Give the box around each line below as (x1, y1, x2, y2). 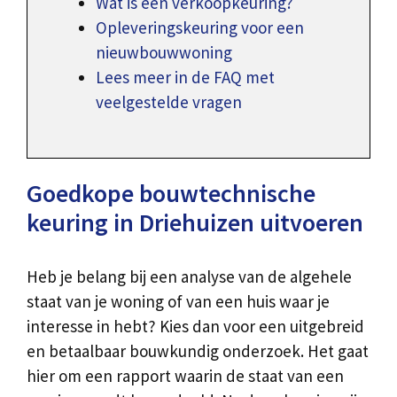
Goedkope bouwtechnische (27, 176, 315, 209)
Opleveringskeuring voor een (96, 17, 304, 39)
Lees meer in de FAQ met (96, 66, 275, 89)
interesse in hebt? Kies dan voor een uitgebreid (27, 315, 364, 337)
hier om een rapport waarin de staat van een (27, 364, 344, 386)
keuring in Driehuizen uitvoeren (27, 206, 363, 238)
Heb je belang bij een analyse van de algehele (27, 265, 352, 287)
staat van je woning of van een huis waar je (27, 290, 330, 312)
